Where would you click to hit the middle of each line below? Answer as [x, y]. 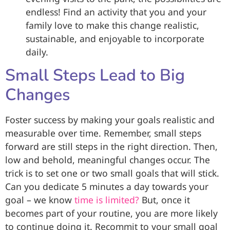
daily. [37, 52]
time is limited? [107, 200]
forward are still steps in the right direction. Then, [111, 147]
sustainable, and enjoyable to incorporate [115, 38]
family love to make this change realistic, [112, 25]
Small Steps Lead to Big [95, 75]
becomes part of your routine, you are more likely [111, 213]
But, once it [165, 200]
